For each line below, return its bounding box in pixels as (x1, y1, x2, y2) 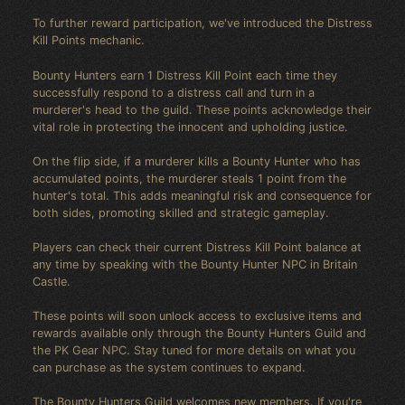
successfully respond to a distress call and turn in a (33, 85, 315, 99)
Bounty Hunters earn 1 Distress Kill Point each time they (33, 68, 337, 82)
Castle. (33, 275, 71, 289)
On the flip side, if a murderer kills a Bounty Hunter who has (33, 154, 361, 168)
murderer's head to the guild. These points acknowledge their (33, 102, 372, 117)
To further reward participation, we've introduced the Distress (33, 16, 372, 31)
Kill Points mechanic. (33, 33, 145, 48)
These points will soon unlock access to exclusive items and (33, 309, 362, 324)
